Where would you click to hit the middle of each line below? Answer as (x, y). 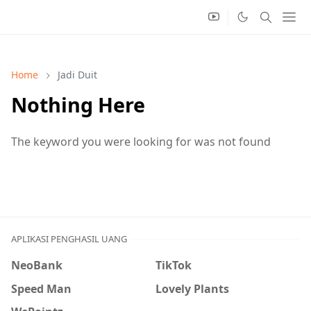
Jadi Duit (77, 75)
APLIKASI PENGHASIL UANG (69, 239)
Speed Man (41, 288)
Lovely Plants (192, 288)
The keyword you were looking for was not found (141, 142)
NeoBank (37, 265)
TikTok (174, 265)
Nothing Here (78, 104)
